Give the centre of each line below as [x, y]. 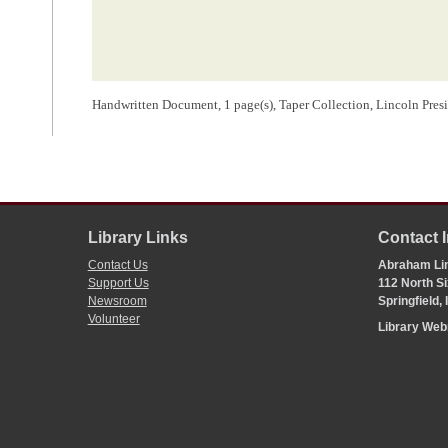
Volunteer [113, 319]
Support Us [118, 283]
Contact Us [117, 265]
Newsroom [117, 301]
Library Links [137, 238]
